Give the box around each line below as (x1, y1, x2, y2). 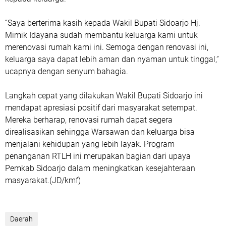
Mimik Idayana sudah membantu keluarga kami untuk (5, 30, 198, 40)
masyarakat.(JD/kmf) (5, 176, 83, 185)
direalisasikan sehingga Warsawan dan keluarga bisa (5, 127, 195, 137)
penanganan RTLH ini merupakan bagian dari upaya (5, 151, 191, 161)
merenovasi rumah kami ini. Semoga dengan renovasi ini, (5, 42, 208, 52)
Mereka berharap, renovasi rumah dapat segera (5, 115, 173, 125)
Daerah (10, 215, 33, 223)
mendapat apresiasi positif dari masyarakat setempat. (5, 103, 197, 112)
